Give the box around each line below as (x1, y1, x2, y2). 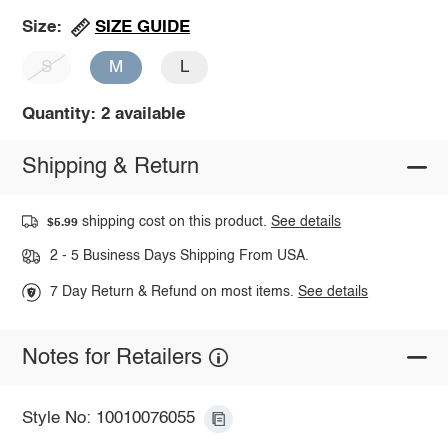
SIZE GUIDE (94, 18, 190, 36)
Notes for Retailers (21, 346, 202, 369)
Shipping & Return (21, 156, 199, 179)
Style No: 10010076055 (21, 410, 195, 428)
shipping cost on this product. (78, 214, 272, 229)
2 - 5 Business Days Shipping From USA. (49, 249, 309, 264)
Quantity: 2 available (21, 105, 185, 123)
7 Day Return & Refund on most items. (50, 285, 299, 300)
